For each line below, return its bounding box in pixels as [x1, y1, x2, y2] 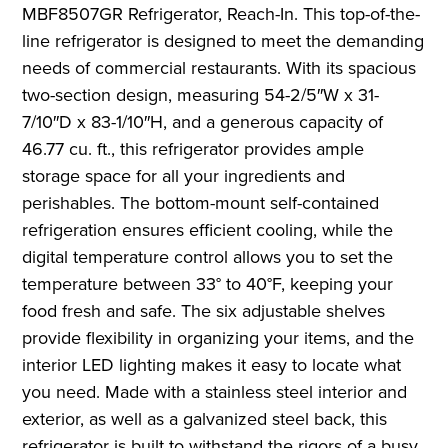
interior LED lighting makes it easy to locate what [22, 351, 402, 377]
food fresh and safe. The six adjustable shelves [22, 297, 386, 323]
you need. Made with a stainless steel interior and [22, 378, 408, 404]
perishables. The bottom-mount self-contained [22, 189, 380, 215]
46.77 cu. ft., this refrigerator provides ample [22, 135, 365, 161]
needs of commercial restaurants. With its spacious [22, 54, 417, 80]
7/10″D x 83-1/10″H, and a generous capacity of [22, 108, 384, 134]
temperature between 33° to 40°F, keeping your [22, 270, 394, 296]
